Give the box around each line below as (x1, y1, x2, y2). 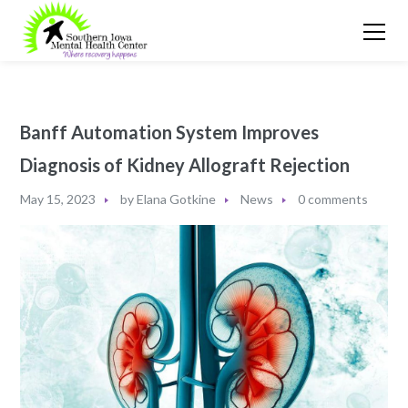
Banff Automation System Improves (20, 120, 320, 143)
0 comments (298, 190, 369, 207)
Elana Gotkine (137, 190, 217, 207)
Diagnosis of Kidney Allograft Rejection (20, 153, 351, 176)
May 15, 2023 (20, 190, 97, 207)
